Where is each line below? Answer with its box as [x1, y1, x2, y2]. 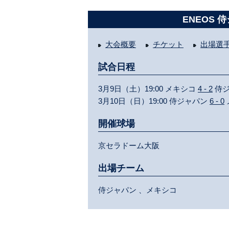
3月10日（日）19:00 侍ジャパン [98, 97, 210, 105]
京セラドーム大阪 [98, 141, 159, 150]
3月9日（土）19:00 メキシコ [98, 84, 198, 93]
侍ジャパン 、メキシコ [98, 186, 177, 194]
